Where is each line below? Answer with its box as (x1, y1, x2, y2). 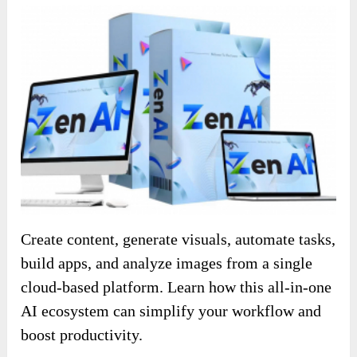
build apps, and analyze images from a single (21, 254, 313, 273)
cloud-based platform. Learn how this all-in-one (21, 278, 332, 296)
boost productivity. (21, 326, 143, 344)
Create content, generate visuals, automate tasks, (21, 230, 336, 249)
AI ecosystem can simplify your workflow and (21, 302, 322, 320)
